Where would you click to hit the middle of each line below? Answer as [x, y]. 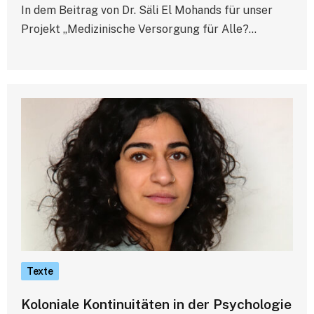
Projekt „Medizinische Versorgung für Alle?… [139, 29]
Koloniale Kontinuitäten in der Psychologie [156, 305]
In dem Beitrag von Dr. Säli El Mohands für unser [147, 11]
